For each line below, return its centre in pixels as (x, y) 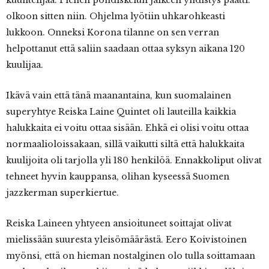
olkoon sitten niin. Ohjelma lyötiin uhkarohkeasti (116, 16)
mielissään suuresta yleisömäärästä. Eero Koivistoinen (126, 240)
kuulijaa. (25, 65)
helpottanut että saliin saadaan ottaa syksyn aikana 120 (125, 49)
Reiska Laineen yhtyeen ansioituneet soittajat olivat (119, 223)
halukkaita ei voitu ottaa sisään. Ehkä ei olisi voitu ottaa (127, 128)
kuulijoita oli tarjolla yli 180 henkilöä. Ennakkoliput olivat (134, 160)
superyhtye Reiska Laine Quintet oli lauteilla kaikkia (121, 112)
